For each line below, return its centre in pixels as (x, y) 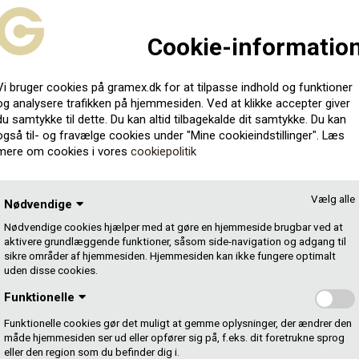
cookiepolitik (163, 152)
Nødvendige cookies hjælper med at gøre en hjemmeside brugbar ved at (173, 228)
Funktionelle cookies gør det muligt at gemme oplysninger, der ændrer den (178, 323)
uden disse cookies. (51, 271)
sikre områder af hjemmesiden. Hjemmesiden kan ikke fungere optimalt (170, 256)
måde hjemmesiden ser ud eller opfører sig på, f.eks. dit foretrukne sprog (174, 337)
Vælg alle (333, 200)
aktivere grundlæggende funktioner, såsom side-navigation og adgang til (175, 242)
